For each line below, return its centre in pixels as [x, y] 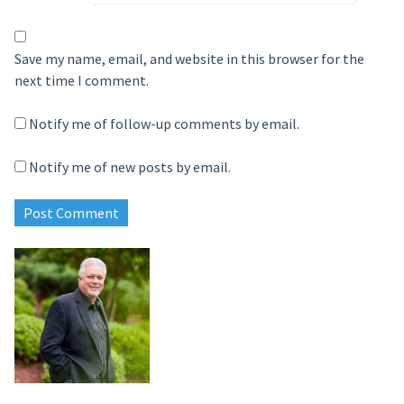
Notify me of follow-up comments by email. [164, 124]
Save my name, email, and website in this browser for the [189, 59]
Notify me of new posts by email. [129, 167]
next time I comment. [81, 80]
